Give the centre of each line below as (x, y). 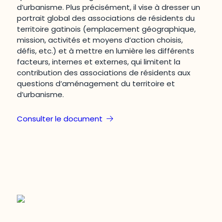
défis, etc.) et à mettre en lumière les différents (106, 51)
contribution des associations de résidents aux (104, 72)
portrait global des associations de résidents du (106, 18)
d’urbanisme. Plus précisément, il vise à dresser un (109, 7)
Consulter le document (60, 118)
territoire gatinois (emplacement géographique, (107, 29)
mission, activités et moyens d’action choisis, (100, 40)
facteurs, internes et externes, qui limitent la (99, 61)
